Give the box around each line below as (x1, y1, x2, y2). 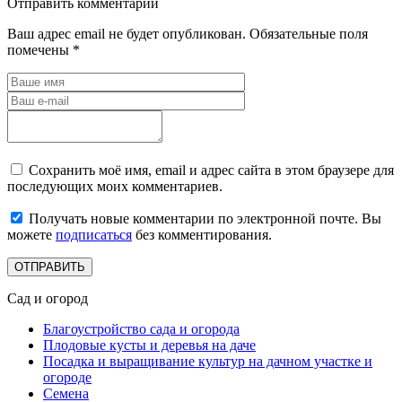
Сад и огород (7, 291, 88, 307)
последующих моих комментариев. (7, 179, 223, 195)
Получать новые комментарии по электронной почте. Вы (29, 211, 381, 227)
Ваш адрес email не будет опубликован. (7, 26, 246, 42)
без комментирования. (132, 227, 272, 243)
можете (7, 227, 56, 243)
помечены (7, 42, 73, 58)
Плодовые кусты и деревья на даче (43, 337, 256, 354)
